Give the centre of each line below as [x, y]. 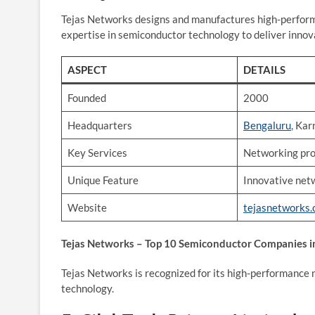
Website [87, 207]
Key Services [97, 152]
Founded [87, 97]
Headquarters [100, 125]
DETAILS [264, 69]
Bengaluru [267, 125]
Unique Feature [103, 180]
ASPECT [87, 69]
